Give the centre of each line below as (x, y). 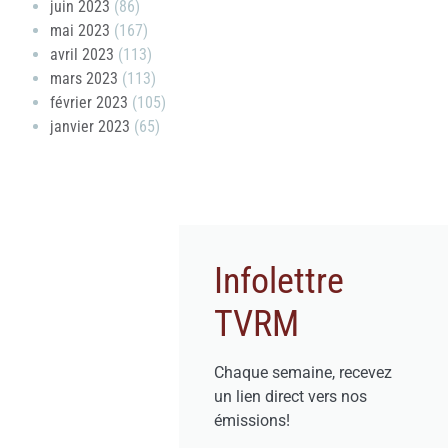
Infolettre (279, 280)
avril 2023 (82, 54)
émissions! (252, 420)
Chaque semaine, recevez (303, 372)
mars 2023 (84, 78)
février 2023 (89, 102)
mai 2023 (80, 30)
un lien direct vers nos (291, 396)
